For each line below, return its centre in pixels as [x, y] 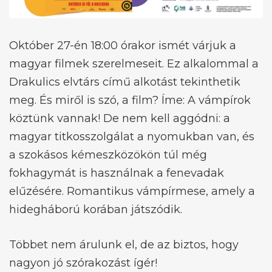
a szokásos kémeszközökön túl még [108, 155]
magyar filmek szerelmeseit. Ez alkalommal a [134, 63]
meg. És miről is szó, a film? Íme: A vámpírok [130, 100]
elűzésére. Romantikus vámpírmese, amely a [132, 191]
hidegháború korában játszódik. [96, 209]
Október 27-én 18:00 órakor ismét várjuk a [123, 45]
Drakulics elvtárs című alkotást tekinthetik [125, 82]
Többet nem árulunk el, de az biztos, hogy [124, 244]
